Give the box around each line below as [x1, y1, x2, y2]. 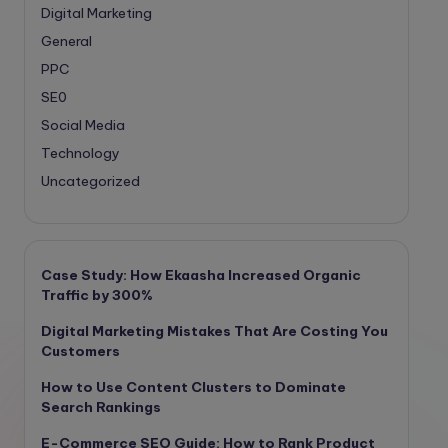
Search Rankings [41, 398, 161, 417]
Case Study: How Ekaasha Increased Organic [41, 266, 361, 285]
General [41, 32, 92, 51]
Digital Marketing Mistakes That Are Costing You [41, 322, 388, 341]
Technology [41, 144, 120, 163]
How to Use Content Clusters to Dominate [41, 378, 346, 397]
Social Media [41, 116, 125, 135]
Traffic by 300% [41, 286, 153, 305]
